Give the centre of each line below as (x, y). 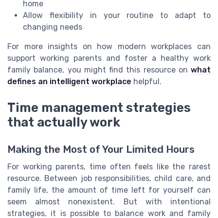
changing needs (53, 27)
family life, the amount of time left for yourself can (109, 190)
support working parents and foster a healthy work (109, 58)
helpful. (146, 81)
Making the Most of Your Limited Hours (101, 150)
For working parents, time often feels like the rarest (109, 167)
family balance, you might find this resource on (99, 70)
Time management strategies (99, 107)
